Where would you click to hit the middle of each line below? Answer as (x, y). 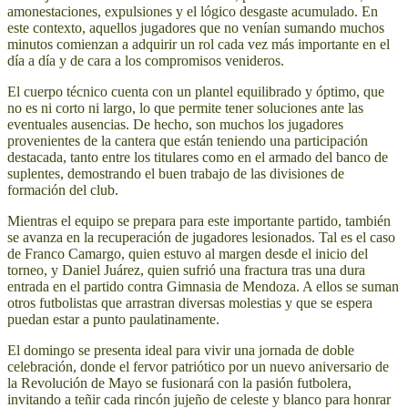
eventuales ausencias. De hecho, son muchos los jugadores (175, 125)
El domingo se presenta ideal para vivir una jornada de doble (181, 351)
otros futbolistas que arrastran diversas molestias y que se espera (190, 303)
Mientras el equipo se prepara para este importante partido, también (199, 221)
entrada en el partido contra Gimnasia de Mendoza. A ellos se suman (203, 287)
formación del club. (63, 190)
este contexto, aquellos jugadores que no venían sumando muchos (196, 28)
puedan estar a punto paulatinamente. (113, 320)
